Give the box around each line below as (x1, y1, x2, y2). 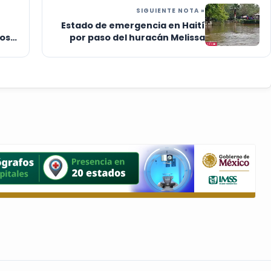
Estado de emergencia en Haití (61, 19, 205, 32)
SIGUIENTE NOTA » (136, 6, 205, 16)
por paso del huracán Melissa (70, 31, 205, 44)
